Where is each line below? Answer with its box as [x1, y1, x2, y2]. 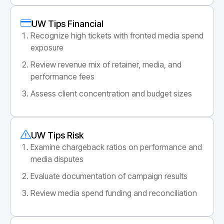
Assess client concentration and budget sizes [30, 88, 192, 98]
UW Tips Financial [31, 18, 103, 29]
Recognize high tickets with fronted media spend [30, 30, 203, 40]
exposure [30, 42, 63, 52]
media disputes [30, 153, 83, 164]
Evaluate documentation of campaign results [30, 170, 187, 181]
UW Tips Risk [30, 129, 83, 140]
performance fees [30, 71, 94, 81]
